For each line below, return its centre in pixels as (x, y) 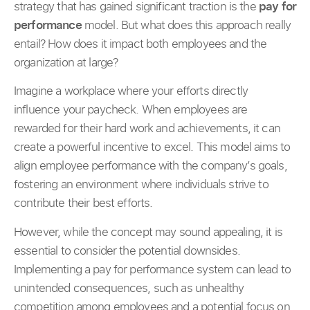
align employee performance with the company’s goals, (151, 165)
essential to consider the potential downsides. (127, 250)
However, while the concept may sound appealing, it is (148, 231)
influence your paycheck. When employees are (131, 109)
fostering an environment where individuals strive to (141, 184)
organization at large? (66, 62)
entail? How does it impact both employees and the (140, 43)
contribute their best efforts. (83, 203)
